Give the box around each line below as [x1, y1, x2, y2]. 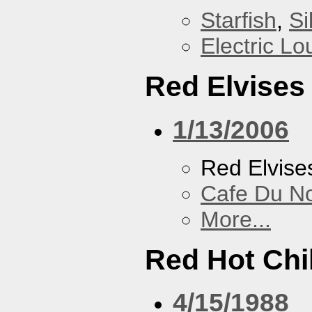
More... [201, 206, 271, 232]
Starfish [201, 8, 276, 33]
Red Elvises [145, 70, 305, 103]
